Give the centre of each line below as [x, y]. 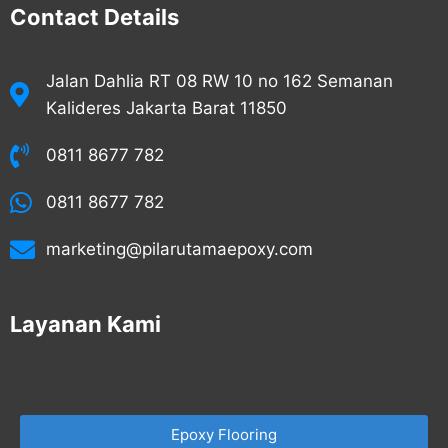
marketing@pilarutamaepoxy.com [180, 248]
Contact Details [94, 16]
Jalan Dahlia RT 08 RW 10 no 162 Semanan [220, 80]
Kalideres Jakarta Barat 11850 [167, 107]
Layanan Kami [85, 323]
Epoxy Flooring [224, 434]
